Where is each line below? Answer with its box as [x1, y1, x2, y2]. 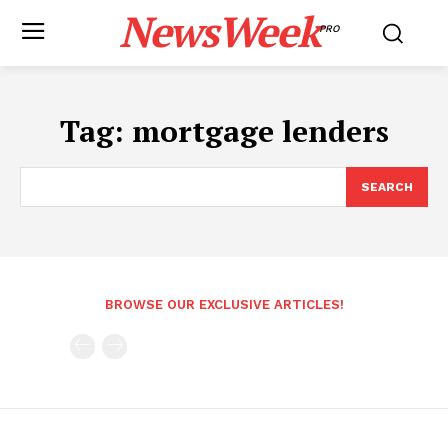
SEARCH [361, 180, 413, 194]
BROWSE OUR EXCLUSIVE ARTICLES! [104, 297, 344, 312]
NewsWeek [118, 3, 319, 59]
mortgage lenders [131, 111, 389, 151]
